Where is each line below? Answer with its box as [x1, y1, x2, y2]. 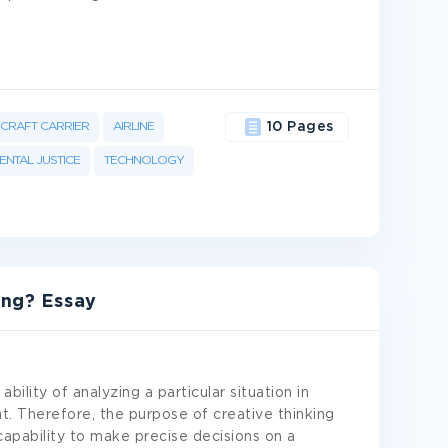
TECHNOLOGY [104, 155, 184, 166]
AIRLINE [113, 121, 154, 132]
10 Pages [266, 121, 334, 133]
